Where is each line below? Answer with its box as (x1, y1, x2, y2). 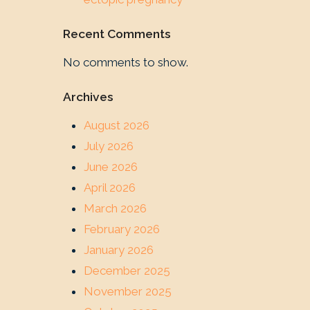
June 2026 (84, 160, 138, 174)
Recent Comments (63, 27, 171, 41)
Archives (63, 90, 113, 104)
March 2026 (84, 201, 147, 215)
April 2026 (84, 181, 136, 194)
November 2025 (84, 284, 172, 298)
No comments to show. (63, 55, 188, 69)
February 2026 (84, 222, 160, 236)
